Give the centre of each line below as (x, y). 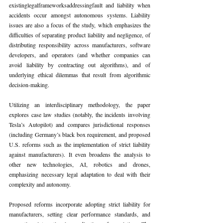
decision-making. (29, 85)
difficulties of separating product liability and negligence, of (80, 35)
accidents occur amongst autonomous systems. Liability (80, 15)
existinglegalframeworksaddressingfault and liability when (80, 5)
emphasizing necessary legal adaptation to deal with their (80, 174)
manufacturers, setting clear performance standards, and (80, 214)
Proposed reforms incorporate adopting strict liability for (80, 204)
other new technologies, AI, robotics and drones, (80, 164)
